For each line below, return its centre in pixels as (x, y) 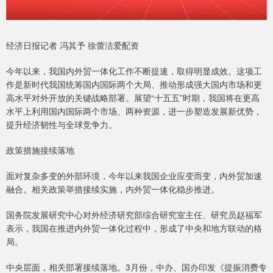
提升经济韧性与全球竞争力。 (62, 125)
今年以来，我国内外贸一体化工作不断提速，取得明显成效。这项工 (134, 71)
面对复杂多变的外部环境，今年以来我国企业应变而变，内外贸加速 (134, 176)
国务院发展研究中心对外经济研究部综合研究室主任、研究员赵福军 (134, 215)
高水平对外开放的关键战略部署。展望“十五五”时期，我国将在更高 (133, 98)
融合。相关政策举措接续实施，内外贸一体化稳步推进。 (113, 189)
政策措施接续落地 (40, 150)
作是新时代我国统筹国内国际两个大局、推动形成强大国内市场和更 (134, 84)
